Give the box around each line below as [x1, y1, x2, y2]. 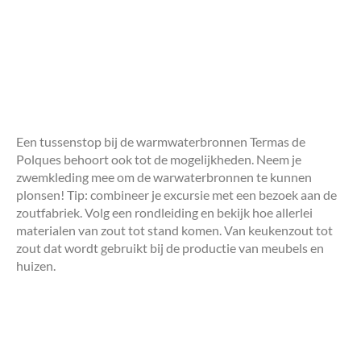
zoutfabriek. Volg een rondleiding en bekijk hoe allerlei [16, 204, 313, 220]
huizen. [16, 257, 56, 273]
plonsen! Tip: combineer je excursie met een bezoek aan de [16, 186, 337, 202]
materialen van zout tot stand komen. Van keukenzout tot [16, 222, 333, 238]
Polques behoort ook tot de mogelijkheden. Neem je [16, 151, 301, 167]
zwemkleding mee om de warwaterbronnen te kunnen [16, 168, 312, 185]
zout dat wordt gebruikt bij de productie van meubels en [16, 239, 324, 255]
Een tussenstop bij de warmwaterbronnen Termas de [16, 133, 305, 149]
